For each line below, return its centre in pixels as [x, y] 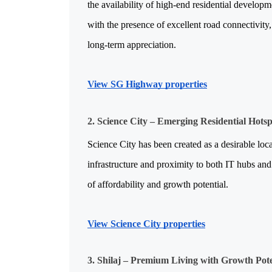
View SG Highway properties [147, 84]
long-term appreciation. [132, 45]
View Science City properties [146, 224]
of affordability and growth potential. [158, 184]
